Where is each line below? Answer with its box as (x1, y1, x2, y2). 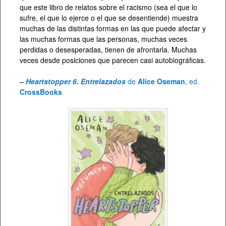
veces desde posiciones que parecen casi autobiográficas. (20, 55, 206, 66)
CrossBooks (20, 87, 62, 97)
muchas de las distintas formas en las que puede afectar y (20, 23, 206, 34)
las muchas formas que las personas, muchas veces (20, 34, 187, 44)
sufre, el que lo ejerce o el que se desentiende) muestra (20, 13, 198, 23)
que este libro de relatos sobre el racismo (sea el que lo (20, 2, 197, 13)
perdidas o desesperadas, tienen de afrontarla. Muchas (20, 44, 197, 55)
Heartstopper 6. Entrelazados (26, 76, 126, 87)
